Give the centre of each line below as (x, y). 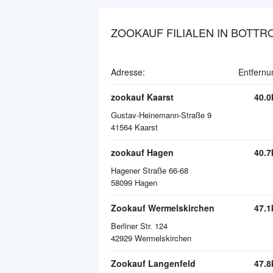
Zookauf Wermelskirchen (163, 208)
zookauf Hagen (142, 152)
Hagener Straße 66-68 (150, 170)
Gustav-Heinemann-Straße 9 (161, 115)
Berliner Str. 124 (139, 226)
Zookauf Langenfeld (153, 263)
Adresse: (128, 72)
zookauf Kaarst (142, 97)
